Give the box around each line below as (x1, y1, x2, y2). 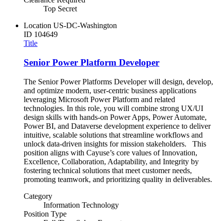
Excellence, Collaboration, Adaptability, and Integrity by (24, 157, 199, 166)
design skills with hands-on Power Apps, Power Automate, (24, 112, 207, 121)
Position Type (24, 209, 67, 218)
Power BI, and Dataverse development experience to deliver (24, 121, 211, 130)
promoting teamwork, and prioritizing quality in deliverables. (24, 175, 212, 184)
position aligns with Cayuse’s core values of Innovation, (24, 148, 197, 157)
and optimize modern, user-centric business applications (24, 86, 196, 95)
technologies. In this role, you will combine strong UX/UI (24, 104, 203, 112)
